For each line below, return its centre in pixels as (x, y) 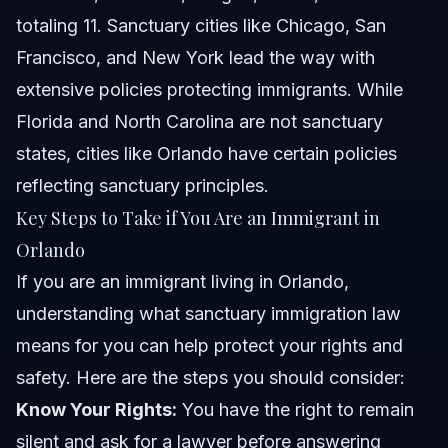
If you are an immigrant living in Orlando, (182, 282)
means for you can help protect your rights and (209, 346)
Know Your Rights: (96, 410)
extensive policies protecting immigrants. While (209, 90)
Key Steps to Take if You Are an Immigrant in (198, 218)
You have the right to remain (295, 410)
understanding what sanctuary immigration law (208, 314)
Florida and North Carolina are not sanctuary (199, 122)
